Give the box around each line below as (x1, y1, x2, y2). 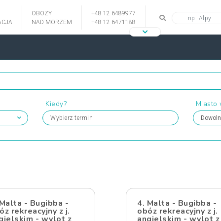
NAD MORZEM (32, 19, 72, 26)
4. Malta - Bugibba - (137, 198, 217, 209)
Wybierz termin (50, 114, 93, 121)
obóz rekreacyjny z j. (137, 206, 218, 217)
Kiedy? (45, 99, 67, 109)
